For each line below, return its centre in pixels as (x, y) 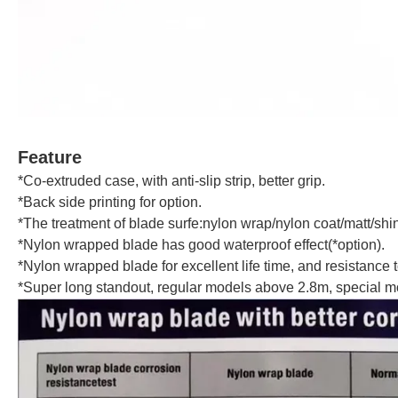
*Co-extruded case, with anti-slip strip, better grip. (171, 181)
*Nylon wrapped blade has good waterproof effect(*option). (201, 245)
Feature (50, 158)
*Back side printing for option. (110, 203)
